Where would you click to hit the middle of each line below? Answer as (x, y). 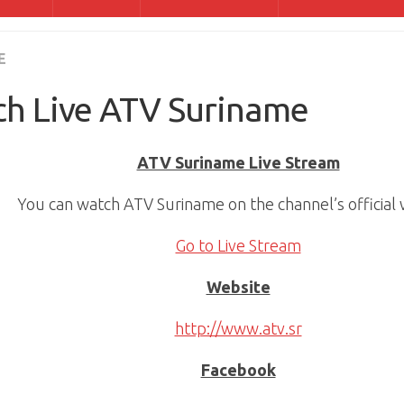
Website (238, 287)
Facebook (238, 370)
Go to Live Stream (238, 245)
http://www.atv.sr (238, 328)
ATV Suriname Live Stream (238, 162)
